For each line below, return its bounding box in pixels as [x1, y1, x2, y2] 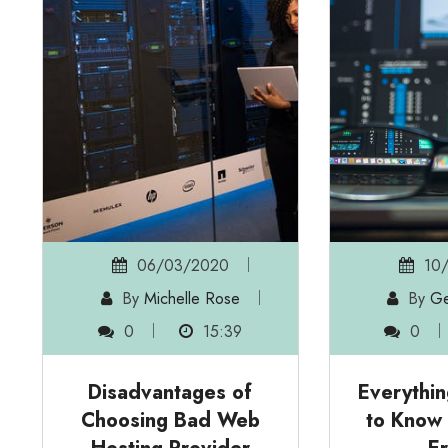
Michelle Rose [143, 287, 240, 311]
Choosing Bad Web [80, 406, 260, 436]
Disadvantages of [88, 378, 253, 408]
